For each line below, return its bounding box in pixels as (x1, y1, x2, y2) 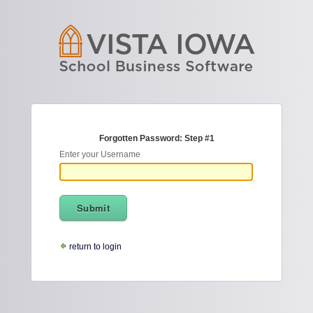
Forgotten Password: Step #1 (99, 133, 214, 143)
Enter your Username (59, 150, 140, 159)
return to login (67, 242, 122, 252)
